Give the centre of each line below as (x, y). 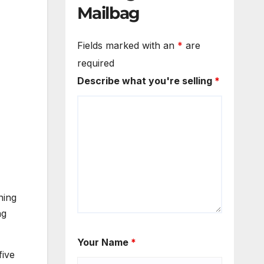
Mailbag (108, 13)
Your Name (104, 242)
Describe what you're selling (146, 81)
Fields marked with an (127, 46)
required (95, 63)
